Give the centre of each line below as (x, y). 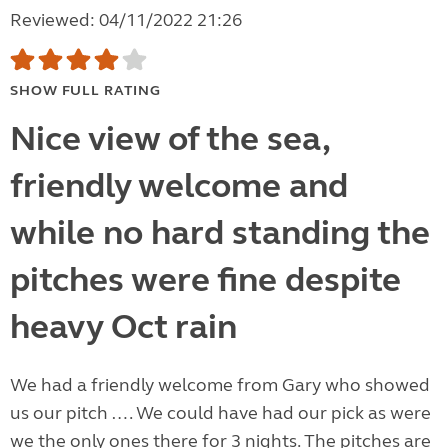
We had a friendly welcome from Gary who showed (220, 385)
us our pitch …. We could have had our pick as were (220, 413)
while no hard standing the (220, 233)
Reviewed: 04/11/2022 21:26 (126, 20)
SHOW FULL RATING (85, 91)
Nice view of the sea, (169, 139)
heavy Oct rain (123, 327)
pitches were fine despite (205, 280)
